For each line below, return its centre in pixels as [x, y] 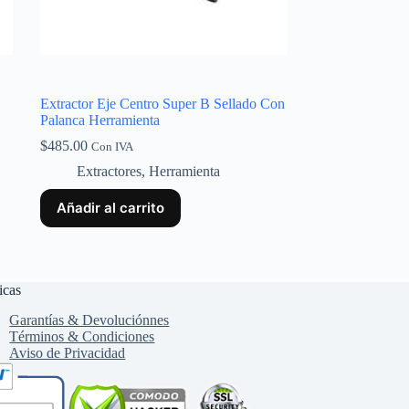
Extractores [109, 172]
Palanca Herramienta [100, 121]
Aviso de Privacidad [68, 353]
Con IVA [112, 147]
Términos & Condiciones [82, 336]
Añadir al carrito [110, 208]
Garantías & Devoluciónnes [89, 320]
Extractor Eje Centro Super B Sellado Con [162, 104]
